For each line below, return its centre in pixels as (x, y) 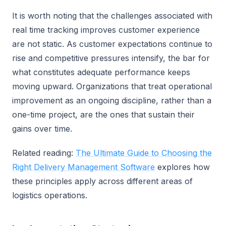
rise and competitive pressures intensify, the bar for (111, 58)
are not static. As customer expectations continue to (112, 44)
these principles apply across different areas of (102, 181)
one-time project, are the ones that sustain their (103, 115)
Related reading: (44, 153)
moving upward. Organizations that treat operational (112, 86)
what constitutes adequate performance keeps (101, 72)
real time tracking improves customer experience (106, 30)
